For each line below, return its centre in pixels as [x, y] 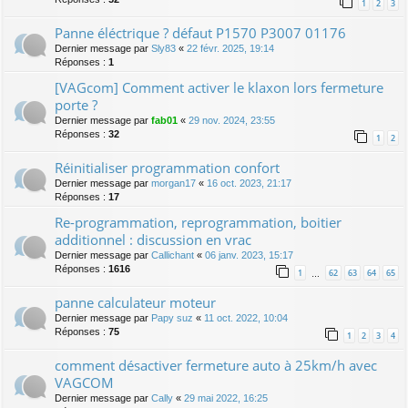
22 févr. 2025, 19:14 [230, 48]
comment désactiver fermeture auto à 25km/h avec [216, 365]
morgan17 [173, 183]
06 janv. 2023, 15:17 [249, 255]
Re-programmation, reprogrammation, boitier [198, 222]
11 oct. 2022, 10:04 [246, 317]
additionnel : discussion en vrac [153, 239]
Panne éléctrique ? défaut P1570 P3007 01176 [200, 32]
